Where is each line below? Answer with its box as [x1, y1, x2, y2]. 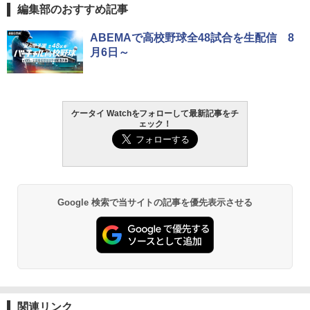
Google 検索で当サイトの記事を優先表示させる [57, 197, 253, 208]
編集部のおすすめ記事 [17, 3, 128, 16]
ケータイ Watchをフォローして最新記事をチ [71, 109, 239, 119]
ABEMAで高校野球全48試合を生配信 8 [90, 32, 294, 44]
